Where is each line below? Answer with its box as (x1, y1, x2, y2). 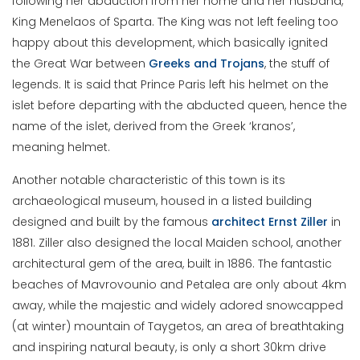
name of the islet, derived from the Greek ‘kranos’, (12, 118, 296, 135)
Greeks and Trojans (149, 55, 265, 72)
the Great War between (12, 55, 149, 72)
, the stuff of (264, 55, 330, 72)
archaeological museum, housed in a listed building (12, 193, 313, 210)
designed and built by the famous (12, 214, 212, 231)
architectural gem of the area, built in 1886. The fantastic (12, 256, 333, 272)
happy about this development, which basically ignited (12, 35, 329, 51)
